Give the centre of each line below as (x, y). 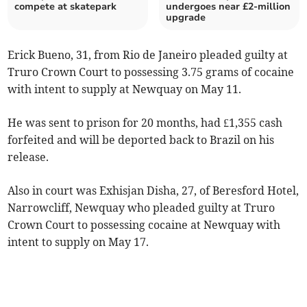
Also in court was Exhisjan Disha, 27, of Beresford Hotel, (153, 190)
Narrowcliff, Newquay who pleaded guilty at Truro (142, 207)
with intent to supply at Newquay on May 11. (125, 89)
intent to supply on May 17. (78, 242)
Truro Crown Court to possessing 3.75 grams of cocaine (151, 72)
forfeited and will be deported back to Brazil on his (141, 139)
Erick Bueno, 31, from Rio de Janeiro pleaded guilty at (148, 54)
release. (28, 157)
